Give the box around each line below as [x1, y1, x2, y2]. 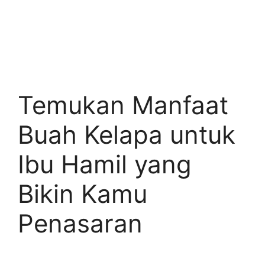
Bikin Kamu [18, 179, 147, 209]
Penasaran [18, 208, 143, 238]
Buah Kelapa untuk [18, 119, 235, 150]
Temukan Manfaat [18, 90, 228, 120]
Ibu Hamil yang [18, 149, 192, 179]
